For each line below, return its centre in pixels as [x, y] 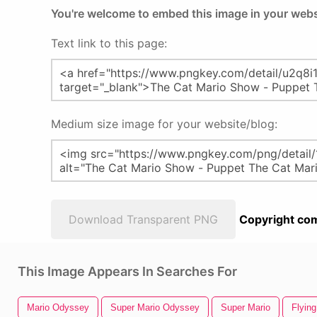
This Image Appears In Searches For [127, 271]
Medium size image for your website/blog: [164, 124]
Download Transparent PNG [143, 219]
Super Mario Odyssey [155, 307]
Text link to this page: [109, 43]
